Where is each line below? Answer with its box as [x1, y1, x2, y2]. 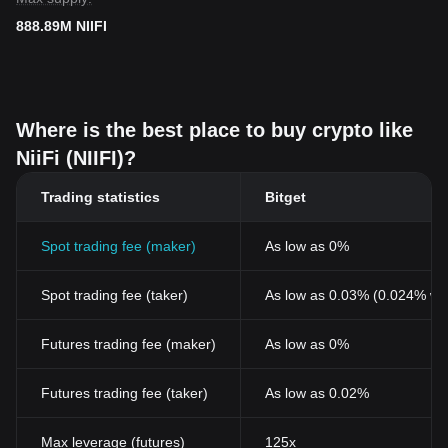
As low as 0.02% [265, 385, 369, 401]
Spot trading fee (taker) [41, 287, 188, 303]
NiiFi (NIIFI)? [16, 147, 136, 169]
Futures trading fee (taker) [41, 385, 208, 401]
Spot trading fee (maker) [41, 238, 196, 254]
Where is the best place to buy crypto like [16, 119, 413, 141]
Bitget [265, 189, 306, 205]
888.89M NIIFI [16, 18, 107, 34]
